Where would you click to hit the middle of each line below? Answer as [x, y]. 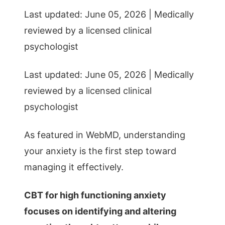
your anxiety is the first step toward [100, 151]
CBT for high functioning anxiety [95, 195]
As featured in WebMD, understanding [105, 135]
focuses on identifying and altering [100, 211]
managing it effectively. [74, 167]
